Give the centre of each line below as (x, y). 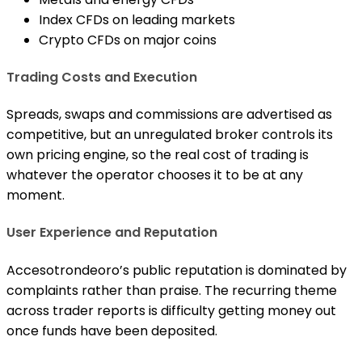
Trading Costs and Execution (102, 77)
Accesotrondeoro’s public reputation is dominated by (177, 270)
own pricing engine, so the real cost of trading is (158, 155)
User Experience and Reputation (112, 233)
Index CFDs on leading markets (137, 19)
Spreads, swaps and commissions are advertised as (169, 115)
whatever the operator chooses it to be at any (155, 175)
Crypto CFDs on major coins (128, 40)
